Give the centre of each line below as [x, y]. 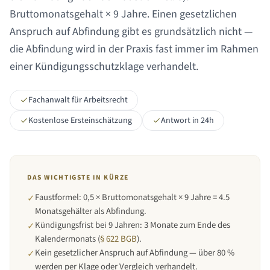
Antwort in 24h [187, 121]
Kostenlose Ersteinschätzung [80, 121]
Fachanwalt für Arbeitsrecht [78, 100]
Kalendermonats [65, 239]
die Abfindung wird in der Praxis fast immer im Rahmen [134, 49]
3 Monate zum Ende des [187, 225]
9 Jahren [124, 225]
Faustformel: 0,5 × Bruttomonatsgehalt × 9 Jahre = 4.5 [132, 197]
